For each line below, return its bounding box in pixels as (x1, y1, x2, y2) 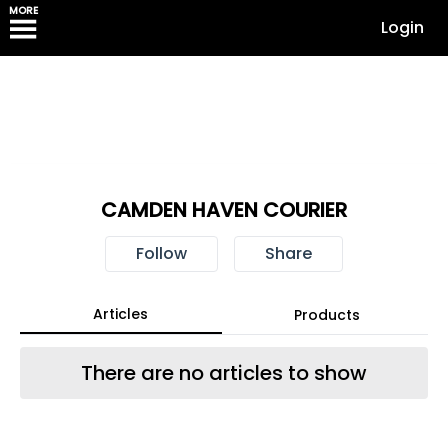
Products (293, 305, 360, 325)
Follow (135, 242, 187, 265)
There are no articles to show (80, 359, 367, 387)
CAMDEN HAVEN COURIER (100, 196, 347, 224)
